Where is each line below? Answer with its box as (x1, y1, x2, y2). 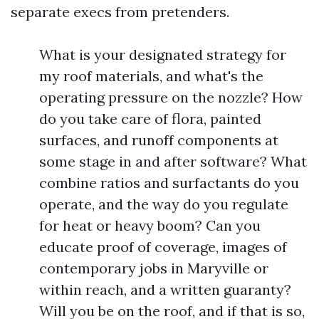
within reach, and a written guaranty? (39, 281, 291, 298)
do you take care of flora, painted (39, 110, 261, 127)
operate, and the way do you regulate (39, 195, 288, 213)
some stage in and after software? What (39, 152, 307, 170)
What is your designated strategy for (39, 46, 286, 63)
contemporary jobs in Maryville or (39, 259, 268, 277)
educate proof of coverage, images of (39, 238, 287, 256)
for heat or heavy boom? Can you (39, 216, 261, 234)
